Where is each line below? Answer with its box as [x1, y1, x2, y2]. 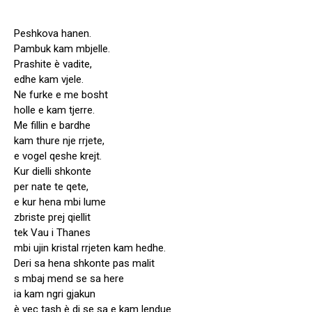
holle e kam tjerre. [14, 104, 95, 117]
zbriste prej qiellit [14, 211, 91, 224]
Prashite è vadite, [14, 58, 92, 71]
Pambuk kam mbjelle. [14, 42, 110, 56]
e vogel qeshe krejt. [14, 150, 102, 163]
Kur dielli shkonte [14, 165, 91, 178]
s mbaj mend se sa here [14, 272, 124, 286]
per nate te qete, [14, 180, 88, 194]
